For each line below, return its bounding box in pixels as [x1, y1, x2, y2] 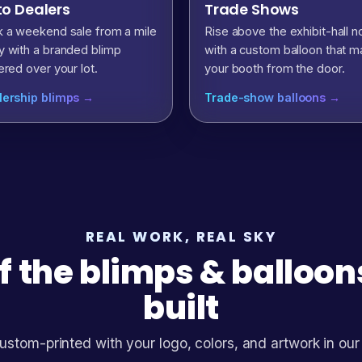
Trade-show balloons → [204, 90, 340, 104]
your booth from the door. [204, 61, 345, 77]
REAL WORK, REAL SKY [86, 226, 276, 246]
